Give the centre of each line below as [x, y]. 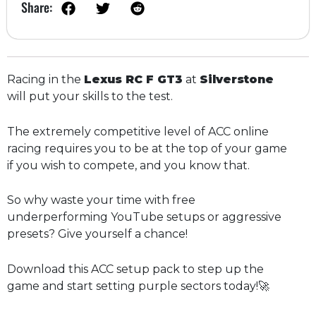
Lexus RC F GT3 [133, 79]
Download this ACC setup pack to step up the [135, 269]
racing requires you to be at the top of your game [147, 148]
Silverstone [237, 79]
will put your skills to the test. [90, 96]
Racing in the [45, 79]
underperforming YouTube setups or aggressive [144, 217]
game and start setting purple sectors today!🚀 [138, 286]
